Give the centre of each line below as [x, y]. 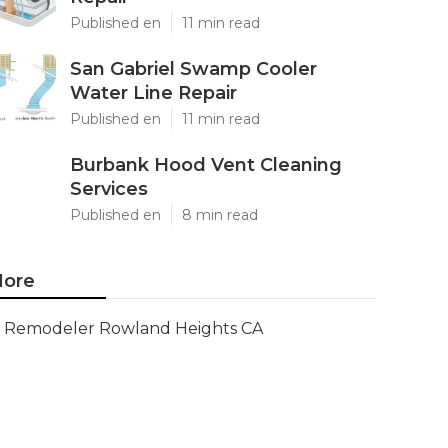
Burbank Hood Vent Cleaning [206, 165]
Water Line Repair [153, 93]
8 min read [220, 215]
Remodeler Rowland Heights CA [133, 328]
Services [109, 189]
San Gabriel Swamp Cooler [193, 69]
